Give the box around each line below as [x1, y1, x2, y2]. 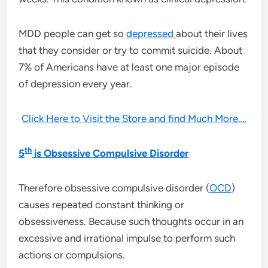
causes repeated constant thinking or [19, 198, 185, 211]
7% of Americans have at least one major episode [19, 60, 240, 73]
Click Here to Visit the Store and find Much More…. [22, 112, 246, 124]
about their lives [176, 27, 248, 39]
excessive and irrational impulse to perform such [19, 232, 236, 244]
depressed [126, 27, 176, 39]
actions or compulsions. [19, 248, 126, 261]
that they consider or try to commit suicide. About [19, 44, 243, 56]
